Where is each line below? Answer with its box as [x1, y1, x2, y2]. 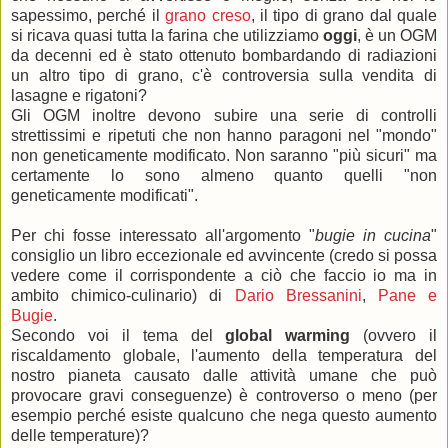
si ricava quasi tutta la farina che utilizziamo [11, 26, 323, 44]
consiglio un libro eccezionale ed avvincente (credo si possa [11, 246, 437, 264]
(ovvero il [350, 326, 437, 344]
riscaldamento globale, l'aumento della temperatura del [11, 346, 437, 364]
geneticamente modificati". [11, 186, 198, 204]
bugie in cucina [315, 226, 431, 244]
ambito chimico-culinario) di [11, 286, 235, 304]
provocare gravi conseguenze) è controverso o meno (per [11, 386, 437, 404]
